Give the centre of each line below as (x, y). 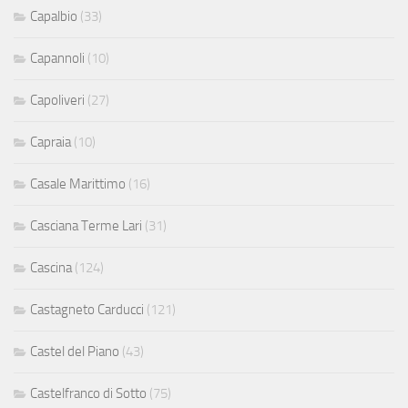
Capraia (51, 142)
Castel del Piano (75, 351)
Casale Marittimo (78, 184)
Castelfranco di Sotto (88, 393)
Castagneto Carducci (87, 309)
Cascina (51, 267)
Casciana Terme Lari (86, 225)
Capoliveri (57, 100)
